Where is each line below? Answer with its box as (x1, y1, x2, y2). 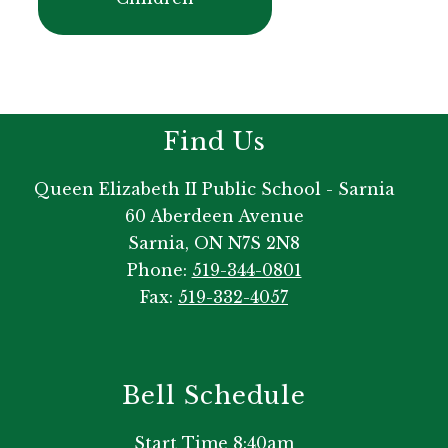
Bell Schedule (122, 381, 306, 411)
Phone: (126, 260, 192, 281)
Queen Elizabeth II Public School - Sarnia (33, 179, 395, 200)
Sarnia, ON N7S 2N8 (128, 233, 300, 254)
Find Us (162, 127, 266, 157)
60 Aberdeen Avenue (124, 206, 304, 227)
